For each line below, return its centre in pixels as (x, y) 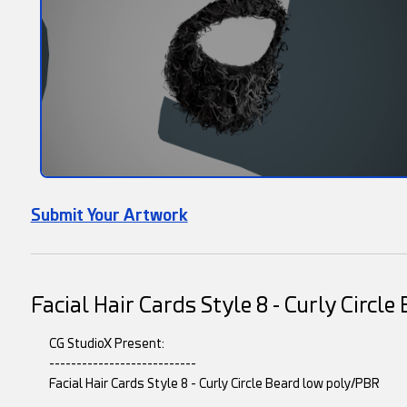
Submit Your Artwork (109, 215)
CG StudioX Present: (106, 344)
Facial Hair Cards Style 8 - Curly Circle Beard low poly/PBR (214, 384)
